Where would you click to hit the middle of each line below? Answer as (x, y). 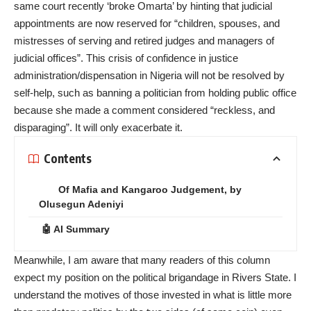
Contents (68, 159)
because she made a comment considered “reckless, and (144, 110)
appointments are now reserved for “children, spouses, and (147, 23)
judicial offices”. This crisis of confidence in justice (126, 58)
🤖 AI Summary (76, 229)
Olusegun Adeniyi (81, 204)
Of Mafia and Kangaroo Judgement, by (150, 189)
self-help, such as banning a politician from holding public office (155, 92)
